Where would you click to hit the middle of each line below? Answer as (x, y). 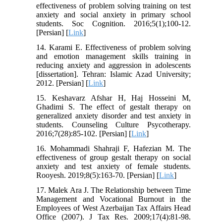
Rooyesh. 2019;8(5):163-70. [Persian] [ (98, 175)
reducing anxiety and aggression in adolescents (113, 65)
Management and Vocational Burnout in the (113, 199)
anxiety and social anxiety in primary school (113, 15)
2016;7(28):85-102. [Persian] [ (84, 134)
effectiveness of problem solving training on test (113, 6)
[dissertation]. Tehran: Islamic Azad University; (113, 74)
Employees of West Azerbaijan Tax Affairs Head (113, 208)
